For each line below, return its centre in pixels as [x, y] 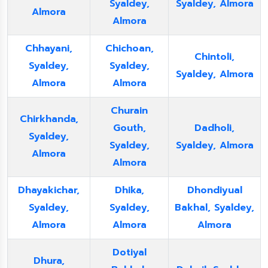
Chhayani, [49, 48]
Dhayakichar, [49, 190]
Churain [129, 111]
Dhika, [129, 190]
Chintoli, [214, 57]
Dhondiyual [214, 190]
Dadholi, [214, 128]
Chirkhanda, [49, 119]
